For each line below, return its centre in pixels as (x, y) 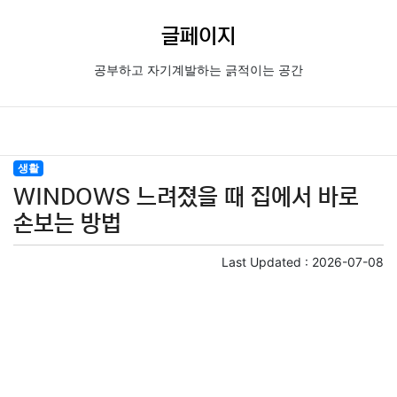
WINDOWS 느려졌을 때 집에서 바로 (186, 197)
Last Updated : (267, 262)
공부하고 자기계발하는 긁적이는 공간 (198, 70)
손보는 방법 (67, 224)
